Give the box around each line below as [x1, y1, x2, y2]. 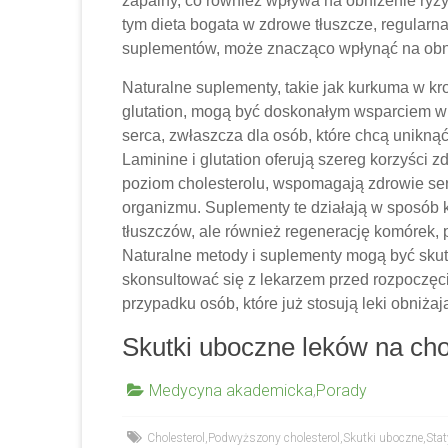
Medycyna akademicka [149, 380, 313, 400]
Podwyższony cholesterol [208, 430, 340, 445]
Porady [316, 380, 367, 400]
